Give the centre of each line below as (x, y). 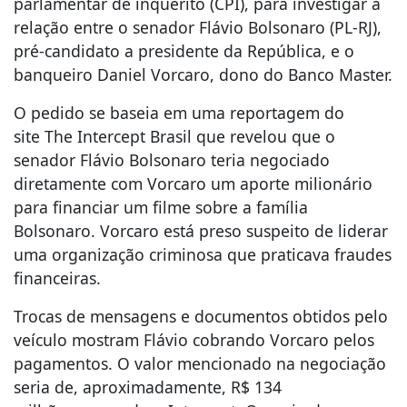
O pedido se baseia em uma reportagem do (179, 113)
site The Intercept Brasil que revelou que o (174, 137)
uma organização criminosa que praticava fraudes (203, 255)
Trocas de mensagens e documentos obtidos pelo (201, 317)
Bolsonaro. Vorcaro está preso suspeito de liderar (201, 231)
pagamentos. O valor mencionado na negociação (200, 364)
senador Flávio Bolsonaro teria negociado (172, 160)
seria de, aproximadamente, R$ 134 (148, 387)
